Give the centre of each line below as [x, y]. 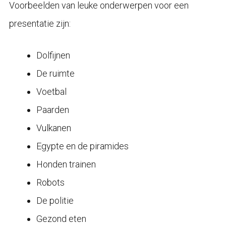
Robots [50, 182]
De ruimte [55, 73]
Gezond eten [61, 218]
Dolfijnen [53, 55]
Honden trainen [66, 164]
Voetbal [51, 91]
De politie [55, 200]
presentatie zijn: [40, 23]
